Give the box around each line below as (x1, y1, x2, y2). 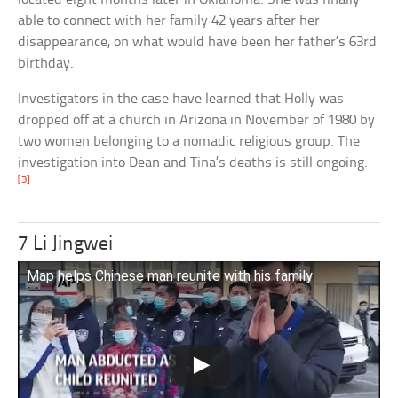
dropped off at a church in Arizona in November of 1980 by (18, 113, 376, 129)
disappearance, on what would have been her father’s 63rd (18, 35, 378, 51)
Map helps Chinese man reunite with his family (27, 267, 314, 285)
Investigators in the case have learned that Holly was (18, 92, 345, 107)
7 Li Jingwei (18, 235, 114, 256)
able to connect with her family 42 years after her (18, 13, 321, 29)
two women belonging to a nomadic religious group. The (18, 134, 361, 150)
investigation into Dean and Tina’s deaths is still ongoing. (18, 155, 369, 171)
